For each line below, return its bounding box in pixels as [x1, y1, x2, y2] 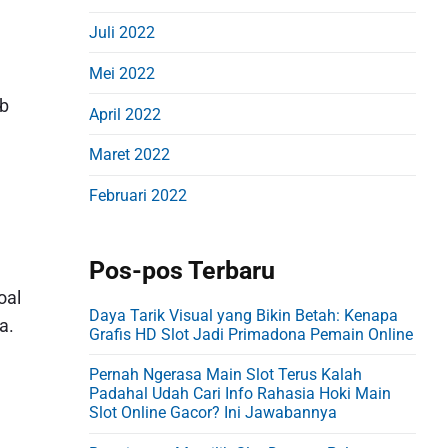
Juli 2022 [89, 23, 156, 43]
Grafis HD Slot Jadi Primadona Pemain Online [89, 324, 414, 344]
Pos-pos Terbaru [89, 255, 276, 285]
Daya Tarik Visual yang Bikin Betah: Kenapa [89, 305, 399, 325]
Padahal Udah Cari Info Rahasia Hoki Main [89, 384, 392, 404]
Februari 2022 [89, 186, 188, 206]
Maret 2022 [89, 145, 171, 165]
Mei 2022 [89, 63, 156, 83]
